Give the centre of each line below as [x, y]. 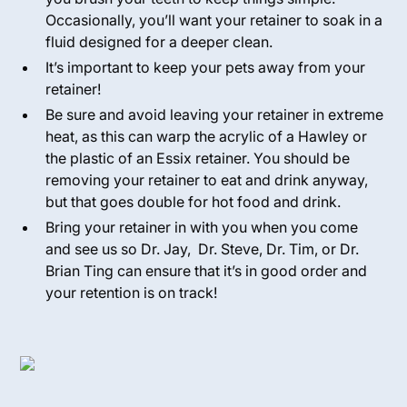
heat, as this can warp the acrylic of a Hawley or [207, 136]
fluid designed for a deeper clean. [159, 42]
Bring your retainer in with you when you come [202, 227]
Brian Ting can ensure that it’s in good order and [207, 271]
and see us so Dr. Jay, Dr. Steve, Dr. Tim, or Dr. [203, 249]
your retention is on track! [132, 293]
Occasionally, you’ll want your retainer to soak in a [214, 20]
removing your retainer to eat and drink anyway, [207, 180]
